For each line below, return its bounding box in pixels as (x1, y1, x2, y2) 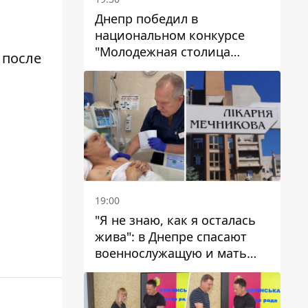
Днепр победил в (95, 10, 198, 27)
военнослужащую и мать (95, 245, 247, 262)
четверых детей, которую (95, 261, 251, 278)
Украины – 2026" (95, 59, 195, 76)
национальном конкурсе (95, 26, 245, 43)
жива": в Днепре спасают (95, 228, 247, 245)
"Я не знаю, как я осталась (95, 212, 256, 229)
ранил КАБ (95, 278, 159, 295)
